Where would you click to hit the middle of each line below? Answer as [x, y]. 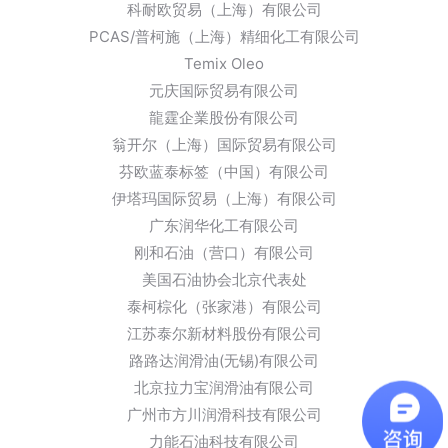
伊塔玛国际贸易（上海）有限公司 [224, 199]
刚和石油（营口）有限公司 [224, 253]
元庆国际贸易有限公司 [224, 91]
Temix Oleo [224, 64]
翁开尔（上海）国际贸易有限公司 [224, 145]
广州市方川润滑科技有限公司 [224, 415]
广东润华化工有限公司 [224, 226]
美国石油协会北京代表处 [224, 280]
